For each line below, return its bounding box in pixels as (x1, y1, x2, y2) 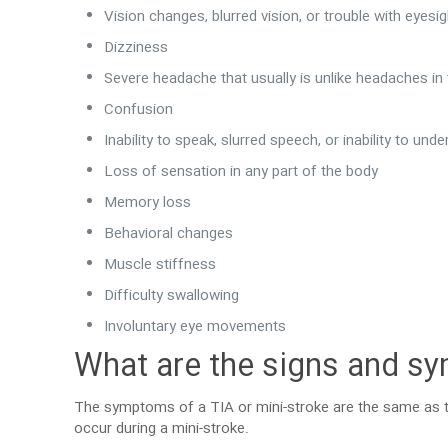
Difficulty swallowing (104, 284, 240, 308)
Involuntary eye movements (104, 315, 287, 339)
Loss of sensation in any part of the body (104, 160, 379, 184)
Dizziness (104, 36, 169, 60)
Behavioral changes (104, 222, 234, 246)
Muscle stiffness (104, 253, 217, 277)
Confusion (104, 98, 174, 122)
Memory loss (104, 191, 192, 215)
